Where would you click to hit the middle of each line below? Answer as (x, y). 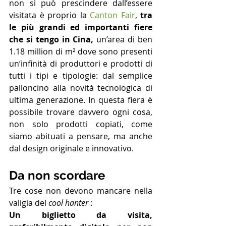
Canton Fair (112, 15)
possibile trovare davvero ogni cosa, (81, 112)
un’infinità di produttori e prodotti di (81, 64)
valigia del (29, 203)
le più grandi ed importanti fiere (81, 27)
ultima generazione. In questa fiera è (81, 100)
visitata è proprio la (49, 15)
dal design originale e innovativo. (72, 149)
